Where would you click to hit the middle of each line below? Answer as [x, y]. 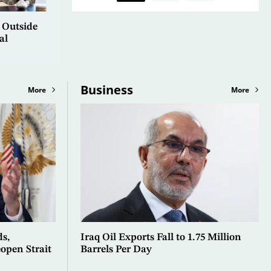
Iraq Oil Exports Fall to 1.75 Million [161, 238]
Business [106, 90]
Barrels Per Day [116, 250]
